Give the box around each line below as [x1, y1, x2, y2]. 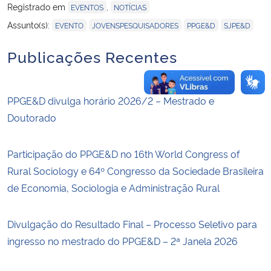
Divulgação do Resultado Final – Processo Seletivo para [7, 217, 257, 230]
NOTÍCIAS [114, 1, 146, 12]
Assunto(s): [7, 18, 52, 30]
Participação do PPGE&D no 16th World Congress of [7, 146, 240, 160]
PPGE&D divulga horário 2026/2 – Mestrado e [7, 93, 214, 107]
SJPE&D [224, 19, 250, 30]
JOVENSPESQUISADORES [92, 19, 178, 30]
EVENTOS [71, 1, 103, 12]
